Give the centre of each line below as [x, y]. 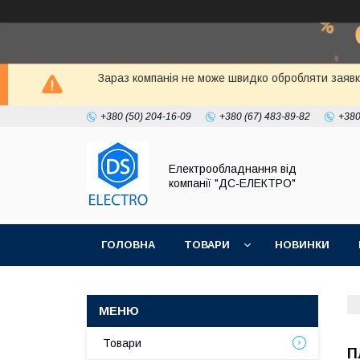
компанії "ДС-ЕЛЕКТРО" [232, 183]
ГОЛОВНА [128, 245]
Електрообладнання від [233, 168]
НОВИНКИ [302, 245]
